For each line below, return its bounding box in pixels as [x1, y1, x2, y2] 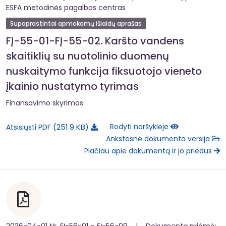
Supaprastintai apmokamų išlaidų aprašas [10, 19, 142, 28]
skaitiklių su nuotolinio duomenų [6, 48, 169, 63]
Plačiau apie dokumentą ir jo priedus [84, 146, 214, 156]
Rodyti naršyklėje [110, 122, 171, 132]
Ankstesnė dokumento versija [106, 134, 212, 144]
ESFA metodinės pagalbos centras [6, 2, 126, 13]
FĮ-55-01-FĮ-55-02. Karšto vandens [6, 33, 184, 48]
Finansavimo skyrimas [6, 97, 83, 108]
